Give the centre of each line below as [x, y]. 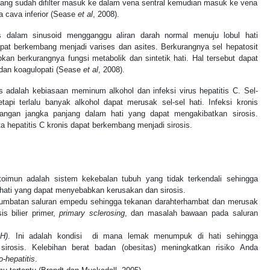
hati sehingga [233, 236]
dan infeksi [157, 91]
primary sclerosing [92, 213]
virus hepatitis [204, 91]
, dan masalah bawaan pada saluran [191, 213]
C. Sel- [243, 91]
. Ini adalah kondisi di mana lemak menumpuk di [106, 236]
